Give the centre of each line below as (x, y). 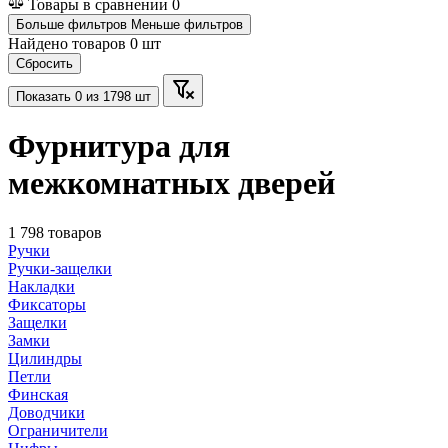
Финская (38, 394)
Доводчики (46, 412)
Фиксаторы (47, 304)
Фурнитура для (119, 146)
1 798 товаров (55, 232)
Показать (45, 96)
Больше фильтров (71, 24)
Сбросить (44, 63)
